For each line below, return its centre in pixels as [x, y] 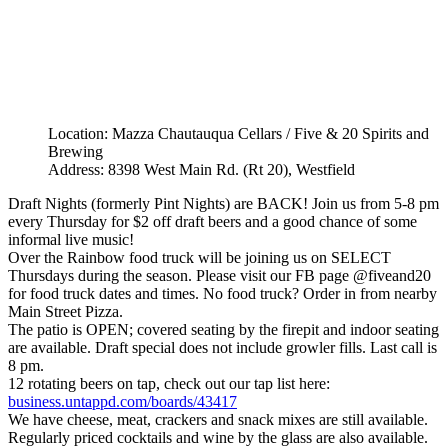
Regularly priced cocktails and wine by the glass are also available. [218, 437]
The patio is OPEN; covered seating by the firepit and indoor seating [223, 329]
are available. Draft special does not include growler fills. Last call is [222, 347]
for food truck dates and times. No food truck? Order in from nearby [222, 293]
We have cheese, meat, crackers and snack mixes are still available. [218, 419]
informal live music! [71, 239]
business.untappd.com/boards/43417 [122, 401]
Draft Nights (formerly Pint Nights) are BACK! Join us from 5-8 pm [223, 203]
